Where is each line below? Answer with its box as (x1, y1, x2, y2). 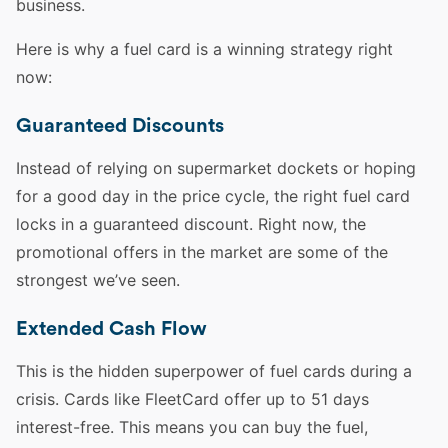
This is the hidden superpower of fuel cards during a (16, 361, 412, 381)
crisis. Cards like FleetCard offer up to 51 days (16, 389, 369, 409)
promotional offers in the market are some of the (16, 242, 388, 262)
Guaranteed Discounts (16, 116, 224, 136)
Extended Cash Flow (16, 319, 207, 339)
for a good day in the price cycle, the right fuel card (16, 186, 410, 206)
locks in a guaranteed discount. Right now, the (16, 214, 366, 234)
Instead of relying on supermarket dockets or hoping (16, 158, 416, 178)
